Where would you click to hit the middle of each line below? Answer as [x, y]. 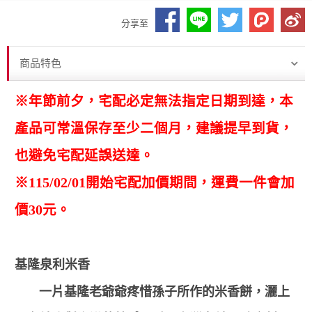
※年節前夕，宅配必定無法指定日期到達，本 [154, 101]
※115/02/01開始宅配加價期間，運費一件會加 [154, 183]
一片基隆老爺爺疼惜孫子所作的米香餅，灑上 [152, 292]
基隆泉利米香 [52, 265]
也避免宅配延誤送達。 [84, 156]
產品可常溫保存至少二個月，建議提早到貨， [154, 128]
